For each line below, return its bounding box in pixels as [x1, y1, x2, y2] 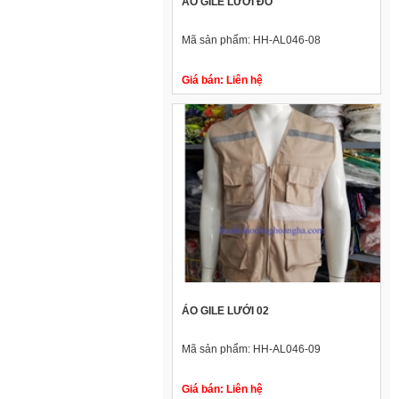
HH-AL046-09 [253, 343, 321, 356]
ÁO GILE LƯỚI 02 [182, 305, 269, 318]
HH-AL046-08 [253, 34, 321, 47]
